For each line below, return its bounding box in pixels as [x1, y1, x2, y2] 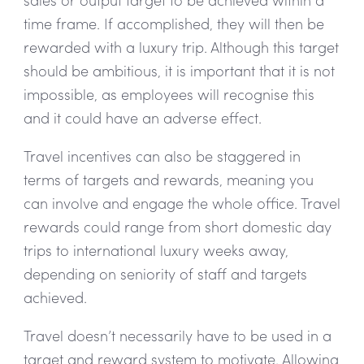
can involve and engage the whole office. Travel [23, 192, 340, 213]
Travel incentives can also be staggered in [23, 145, 301, 166]
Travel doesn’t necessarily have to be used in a [23, 324, 331, 345]
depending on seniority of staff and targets [23, 262, 307, 284]
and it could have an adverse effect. [23, 106, 262, 128]
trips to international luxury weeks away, [23, 239, 288, 260]
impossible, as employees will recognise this [23, 83, 314, 104]
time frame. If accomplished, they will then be [23, 12, 324, 33]
